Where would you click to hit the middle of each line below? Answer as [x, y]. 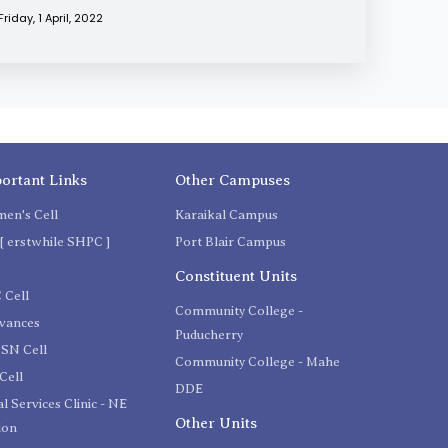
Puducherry [208, 335]
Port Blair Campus [230, 242]
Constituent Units [235, 276]
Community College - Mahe [257, 362]
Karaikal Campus [226, 215]
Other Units [215, 423]
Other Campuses [232, 180]
